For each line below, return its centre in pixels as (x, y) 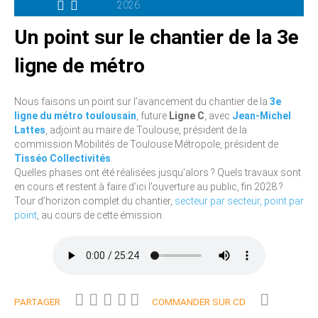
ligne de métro (79, 65)
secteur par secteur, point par (239, 201)
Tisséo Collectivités (62, 158)
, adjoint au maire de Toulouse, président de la (146, 130)
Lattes (30, 130)
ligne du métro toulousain (75, 115)
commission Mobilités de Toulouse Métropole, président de (146, 144)
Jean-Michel (262, 115)
